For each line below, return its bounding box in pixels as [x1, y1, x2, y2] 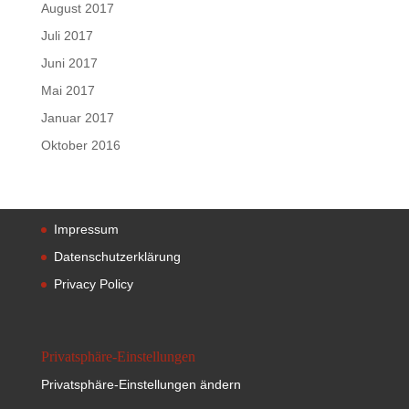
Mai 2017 [40, 83, 95, 98]
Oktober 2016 [40, 138, 121, 152]
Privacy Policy [53, 276, 133, 291]
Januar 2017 [40, 110, 114, 125]
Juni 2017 [40, 56, 98, 70]
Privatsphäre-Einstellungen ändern [40, 376, 241, 392]
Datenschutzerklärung [53, 248, 181, 264]
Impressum [53, 221, 119, 236]
